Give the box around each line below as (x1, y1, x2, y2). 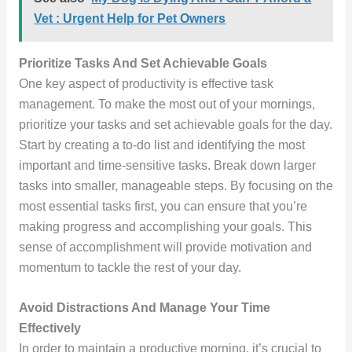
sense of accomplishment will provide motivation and (18, 240, 312, 254)
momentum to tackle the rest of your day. (18, 261, 241, 274)
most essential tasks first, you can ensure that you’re (18, 200, 307, 213)
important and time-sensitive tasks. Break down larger (18, 159, 316, 172)
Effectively (18, 321, 81, 335)
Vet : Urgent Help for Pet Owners (34, 12, 226, 25)
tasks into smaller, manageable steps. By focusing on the (18, 179, 333, 192)
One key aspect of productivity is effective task (18, 77, 273, 90)
